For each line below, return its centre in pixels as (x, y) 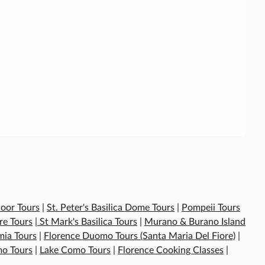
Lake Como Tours (75, 251)
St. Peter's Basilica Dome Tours (111, 208)
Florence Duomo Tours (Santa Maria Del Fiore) (140, 236)
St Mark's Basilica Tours (87, 222)
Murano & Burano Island (195, 222)
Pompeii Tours (211, 208)
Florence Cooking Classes (171, 251)
